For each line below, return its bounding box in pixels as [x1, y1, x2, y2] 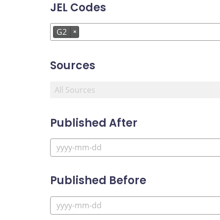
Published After [50, 115, 137, 131]
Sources [50, 58, 95, 74]
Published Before [50, 173, 146, 189]
